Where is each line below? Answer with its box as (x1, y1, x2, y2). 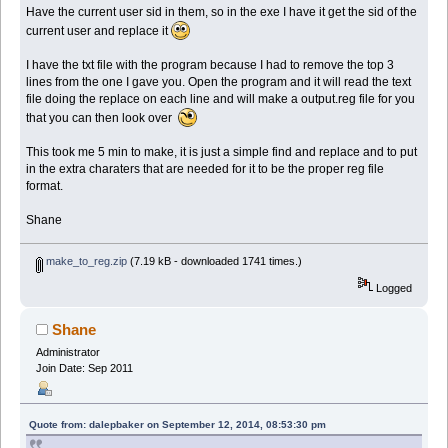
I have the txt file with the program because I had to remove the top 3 (26, 57, 395, 72)
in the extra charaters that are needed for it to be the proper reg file (26, 161, 385, 176)
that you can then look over (26, 110, 179, 125)
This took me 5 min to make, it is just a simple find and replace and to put (26, 144, 418, 159)
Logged (373, 282, 413, 295)
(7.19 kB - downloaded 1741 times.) (126, 255, 302, 268)
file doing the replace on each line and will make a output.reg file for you (26, 91, 416, 106)
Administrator (35, 346, 100, 359)
